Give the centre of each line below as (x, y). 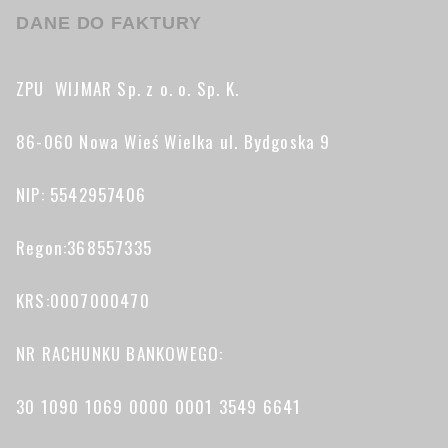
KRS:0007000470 (83, 301)
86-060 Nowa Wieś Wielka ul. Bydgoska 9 (173, 142)
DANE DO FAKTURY (109, 23)
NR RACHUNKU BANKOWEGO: (120, 354)
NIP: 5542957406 (81, 195)
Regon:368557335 (84, 248)
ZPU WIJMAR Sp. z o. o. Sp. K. (128, 89)
